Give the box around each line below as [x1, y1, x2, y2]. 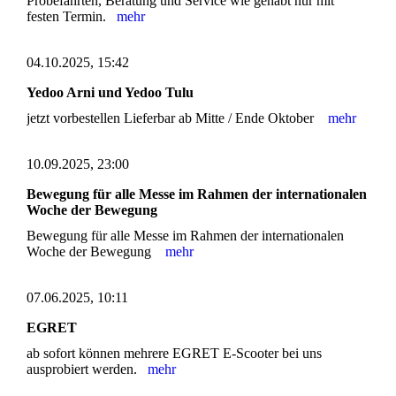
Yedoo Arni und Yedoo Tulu [27, 84, 194, 100]
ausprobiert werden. [27, 362, 148, 377]
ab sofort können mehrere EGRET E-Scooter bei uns [27, 346, 322, 362]
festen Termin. [27, 8, 117, 24]
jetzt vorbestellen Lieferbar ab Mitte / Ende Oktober [27, 110, 328, 126]
